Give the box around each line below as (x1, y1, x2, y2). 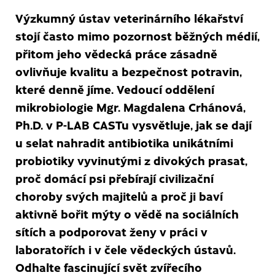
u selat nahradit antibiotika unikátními (15, 134, 233, 151)
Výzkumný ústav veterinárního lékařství (15, 9, 243, 26)
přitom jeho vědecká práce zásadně (15, 45, 217, 62)
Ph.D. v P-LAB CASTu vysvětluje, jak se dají (15, 116, 252, 133)
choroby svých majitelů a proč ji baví (15, 187, 223, 204)
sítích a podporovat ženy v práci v (15, 223, 207, 240)
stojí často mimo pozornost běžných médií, (15, 27, 260, 44)
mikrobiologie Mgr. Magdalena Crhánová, (15, 98, 246, 115)
